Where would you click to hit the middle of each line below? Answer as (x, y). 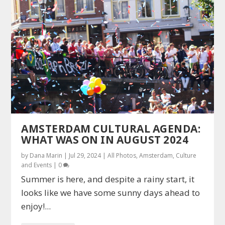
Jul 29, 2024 (85, 155)
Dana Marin (46, 155)
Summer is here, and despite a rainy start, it (108, 179)
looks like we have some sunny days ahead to (111, 192)
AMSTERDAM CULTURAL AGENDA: (111, 128)
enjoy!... (36, 206)
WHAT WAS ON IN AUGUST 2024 (105, 139)
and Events (37, 165)
